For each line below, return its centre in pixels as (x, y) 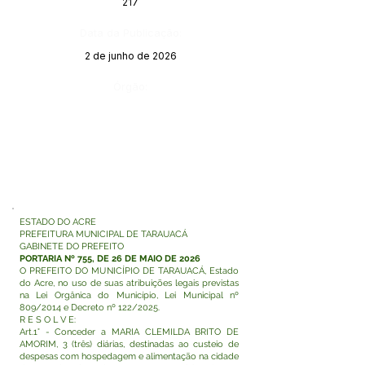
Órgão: (130, 86)
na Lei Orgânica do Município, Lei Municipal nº (129, 295)
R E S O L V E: (48, 320)
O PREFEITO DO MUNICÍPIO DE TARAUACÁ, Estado (129, 271)
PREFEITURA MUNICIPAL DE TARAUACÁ (103, 234)
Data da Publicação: (130, 33)
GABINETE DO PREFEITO (72, 246)
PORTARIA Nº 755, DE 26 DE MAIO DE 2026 (110, 259)
